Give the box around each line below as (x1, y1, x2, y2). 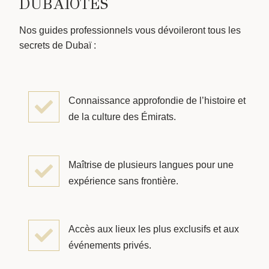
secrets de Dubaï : (19, 40, 96, 50)
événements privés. (68, 240, 151, 251)
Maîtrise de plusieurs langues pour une (68, 160, 234, 171)
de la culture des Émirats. (68, 112, 176, 122)
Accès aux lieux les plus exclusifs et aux (68, 224, 239, 235)
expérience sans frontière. (68, 176, 178, 187)
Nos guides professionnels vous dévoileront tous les (19, 25, 241, 35)
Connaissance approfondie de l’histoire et (68, 95, 246, 106)
